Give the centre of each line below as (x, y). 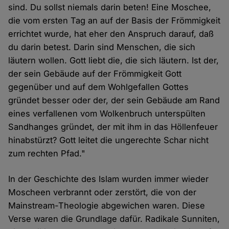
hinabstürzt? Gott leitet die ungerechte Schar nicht (109, 140)
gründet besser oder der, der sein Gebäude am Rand (114, 100)
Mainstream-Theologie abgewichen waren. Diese (107, 206)
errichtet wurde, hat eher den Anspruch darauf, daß (111, 34)
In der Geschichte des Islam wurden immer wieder (109, 179)
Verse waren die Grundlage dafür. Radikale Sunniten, (114, 219)
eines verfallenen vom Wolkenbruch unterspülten (107, 114)
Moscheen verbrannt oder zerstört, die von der (102, 192)
